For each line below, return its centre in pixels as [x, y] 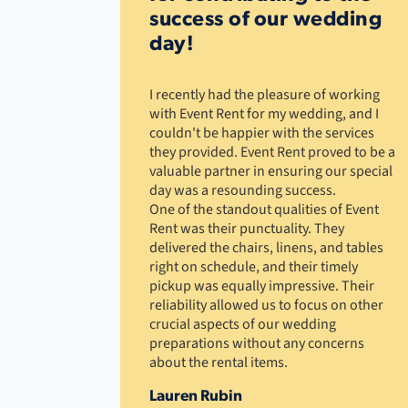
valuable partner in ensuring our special [271, 172]
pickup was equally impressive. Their [262, 286]
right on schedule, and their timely [254, 267]
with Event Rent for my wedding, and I [264, 114]
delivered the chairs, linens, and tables [266, 248]
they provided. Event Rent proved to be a [272, 153]
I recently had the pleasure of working [265, 95]
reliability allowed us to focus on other [266, 306]
